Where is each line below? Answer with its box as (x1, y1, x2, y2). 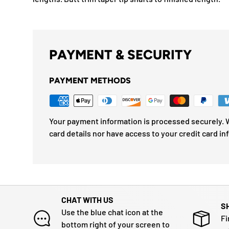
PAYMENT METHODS (49, 75, 131, 85)
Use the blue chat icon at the (61, 207, 163, 217)
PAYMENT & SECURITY (49, 46, 192, 62)
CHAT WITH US (61, 194, 113, 204)
